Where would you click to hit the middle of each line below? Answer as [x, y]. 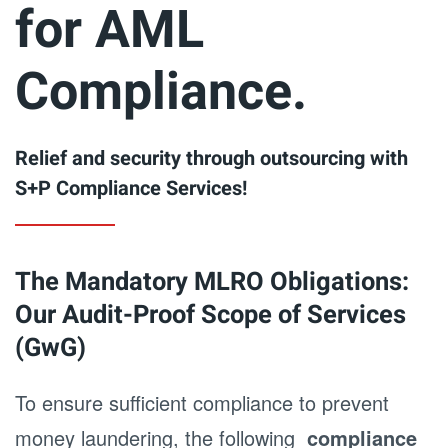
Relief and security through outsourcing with [211, 158]
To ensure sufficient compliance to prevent [202, 402]
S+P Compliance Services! [131, 188]
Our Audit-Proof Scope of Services [210, 315]
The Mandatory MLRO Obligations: [212, 282]
